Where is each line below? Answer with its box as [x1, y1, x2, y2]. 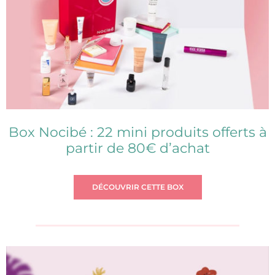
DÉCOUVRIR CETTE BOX [91, 182, 184, 192]
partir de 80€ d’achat [65, 139, 210, 157]
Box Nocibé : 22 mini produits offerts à [8, 123, 267, 141]
